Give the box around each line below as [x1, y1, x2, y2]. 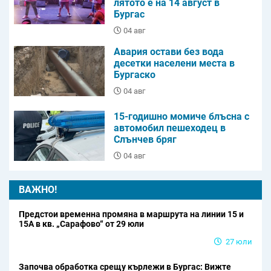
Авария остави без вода [114, 46, 224, 58]
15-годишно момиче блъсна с [114, 111, 249, 123]
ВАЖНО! [19, 184, 57, 196]
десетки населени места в [114, 57, 235, 70]
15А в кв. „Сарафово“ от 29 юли [19, 219, 144, 229]
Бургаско [114, 69, 155, 81]
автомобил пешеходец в [114, 122, 226, 134]
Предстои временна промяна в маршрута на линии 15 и [19, 209, 244, 220]
